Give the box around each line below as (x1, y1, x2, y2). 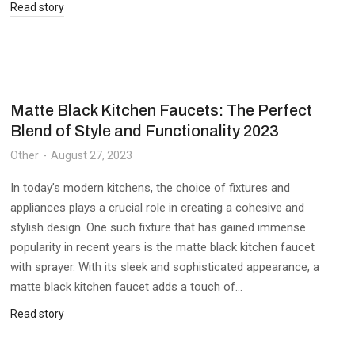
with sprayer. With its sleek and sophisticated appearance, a (10, 260, 319, 274)
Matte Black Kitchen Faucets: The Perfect (10, 101, 312, 119)
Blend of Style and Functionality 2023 (10, 122, 279, 139)
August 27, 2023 (50, 149, 132, 162)
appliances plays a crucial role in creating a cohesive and (10, 200, 304, 215)
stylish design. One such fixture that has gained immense (10, 220, 306, 235)
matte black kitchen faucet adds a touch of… (10, 280, 242, 294)
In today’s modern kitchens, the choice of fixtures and (10, 181, 290, 195)
